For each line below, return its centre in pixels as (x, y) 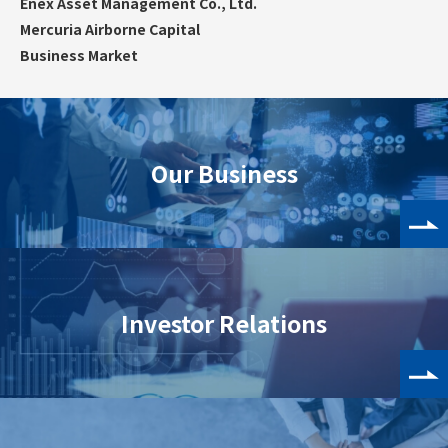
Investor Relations (224, 323)
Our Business (224, 173)
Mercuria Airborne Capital (110, 29)
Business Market (79, 55)
